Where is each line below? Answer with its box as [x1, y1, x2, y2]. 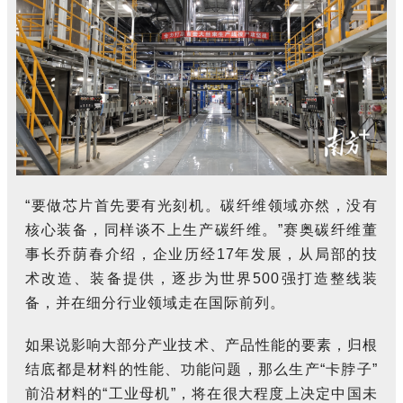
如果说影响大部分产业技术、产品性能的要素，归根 [25, 336, 378, 353]
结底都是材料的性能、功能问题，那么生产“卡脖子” [25, 361, 378, 377]
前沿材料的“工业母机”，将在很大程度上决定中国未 [25, 385, 378, 401]
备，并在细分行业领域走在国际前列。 [25, 294, 285, 310]
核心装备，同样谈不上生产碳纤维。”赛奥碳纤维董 [25, 221, 378, 237]
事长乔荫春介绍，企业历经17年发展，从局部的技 [25, 246, 378, 262]
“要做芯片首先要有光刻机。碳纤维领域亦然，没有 [25, 197, 378, 213]
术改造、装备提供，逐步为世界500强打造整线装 [25, 270, 378, 286]
